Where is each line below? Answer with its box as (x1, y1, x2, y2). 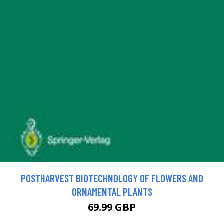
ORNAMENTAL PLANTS (71, 185, 152, 198)
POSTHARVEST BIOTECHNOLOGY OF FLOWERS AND (20, 171, 203, 184)
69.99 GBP (88, 200, 136, 214)
